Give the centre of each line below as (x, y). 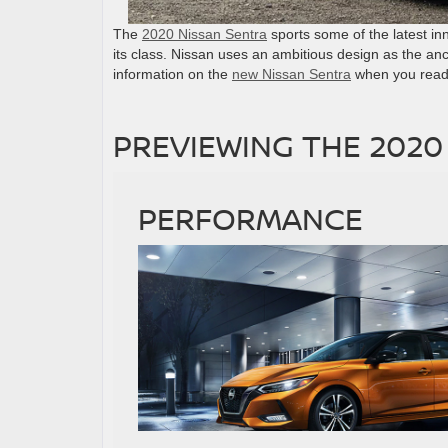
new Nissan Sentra (291, 73)
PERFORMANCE (250, 218)
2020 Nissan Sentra (204, 33)
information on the (172, 73)
